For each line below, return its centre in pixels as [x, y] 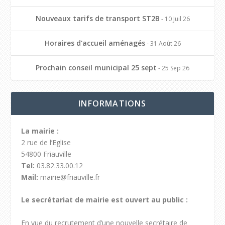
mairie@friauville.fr [69, 177]
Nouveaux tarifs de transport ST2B [97, 18]
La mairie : [40, 131]
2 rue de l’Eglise [46, 142]
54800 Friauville [46, 154]
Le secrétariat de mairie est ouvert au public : [105, 200]
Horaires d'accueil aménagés [95, 43]
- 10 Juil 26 [175, 19]
